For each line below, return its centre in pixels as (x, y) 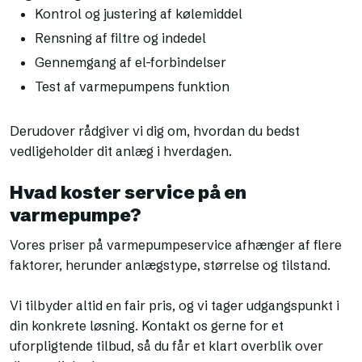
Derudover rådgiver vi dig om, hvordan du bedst (155, 131)
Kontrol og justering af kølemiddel (139, 14)
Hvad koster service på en (128, 192)
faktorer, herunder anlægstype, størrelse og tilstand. (170, 265)
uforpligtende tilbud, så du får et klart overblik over (167, 345)
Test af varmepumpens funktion (133, 87)
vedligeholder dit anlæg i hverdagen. (121, 152)
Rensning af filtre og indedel (121, 38)
